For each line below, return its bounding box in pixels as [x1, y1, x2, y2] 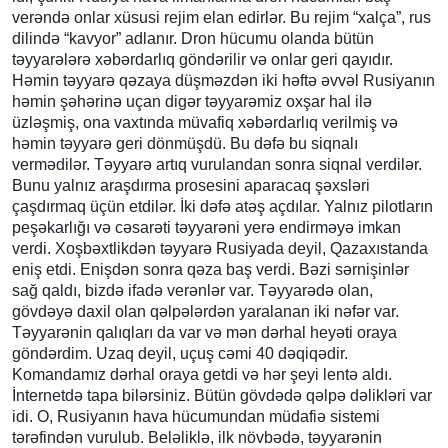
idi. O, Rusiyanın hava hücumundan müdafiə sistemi [12, 407, 380, 425]
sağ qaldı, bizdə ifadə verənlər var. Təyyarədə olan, [12, 281, 373, 299]
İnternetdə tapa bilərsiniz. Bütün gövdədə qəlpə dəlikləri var [12, 386, 432, 404]
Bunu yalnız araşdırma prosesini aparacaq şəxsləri [12, 176, 370, 194]
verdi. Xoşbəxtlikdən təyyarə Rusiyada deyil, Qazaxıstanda [12, 239, 428, 257]
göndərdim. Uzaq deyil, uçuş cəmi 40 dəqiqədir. [12, 344, 348, 362]
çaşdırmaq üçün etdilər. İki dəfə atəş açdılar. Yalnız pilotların [12, 197, 433, 215]
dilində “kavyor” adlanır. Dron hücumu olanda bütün [12, 29, 374, 47]
